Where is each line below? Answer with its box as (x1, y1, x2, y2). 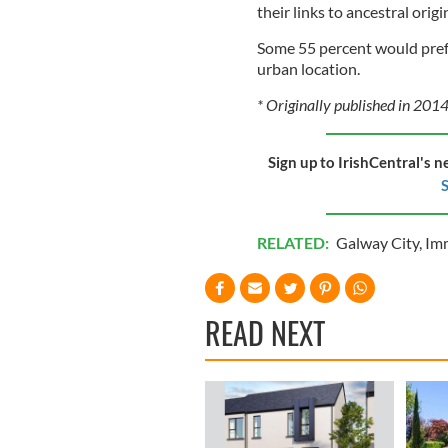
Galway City (335, 233, 419, 253)
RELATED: (256, 233, 332, 253)
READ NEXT (205, 310, 325, 356)
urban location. (256, 59, 360, 79)
